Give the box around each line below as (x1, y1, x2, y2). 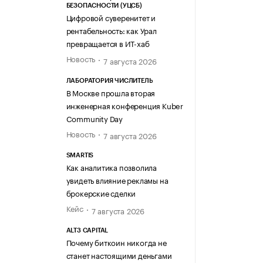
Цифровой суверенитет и (66, 11, 156, 23)
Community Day (66, 112, 123, 124)
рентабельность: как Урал (66, 24, 157, 36)
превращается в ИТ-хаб (66, 37, 150, 49)
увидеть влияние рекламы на (66, 174, 168, 186)
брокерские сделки (66, 187, 136, 199)
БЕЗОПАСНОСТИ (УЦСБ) (66, 2, 142, 9)
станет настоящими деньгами (66, 248, 172, 261)
